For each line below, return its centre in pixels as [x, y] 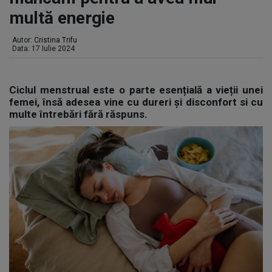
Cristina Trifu [56, 40]
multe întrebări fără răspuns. [78, 114]
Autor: [23, 40]
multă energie [62, 18]
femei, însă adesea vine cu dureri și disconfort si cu [136, 102]
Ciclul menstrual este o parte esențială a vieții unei [136, 90]
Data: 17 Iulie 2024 [43, 49]
